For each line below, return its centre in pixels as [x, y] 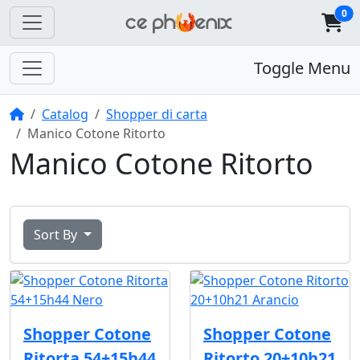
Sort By [57, 235]
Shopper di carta [157, 115]
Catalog [65, 115]
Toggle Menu [302, 68]
